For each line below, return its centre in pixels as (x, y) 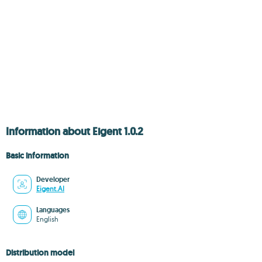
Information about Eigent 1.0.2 (75, 132)
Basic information (37, 156)
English (47, 219)
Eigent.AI (50, 189)
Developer (53, 180)
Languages (53, 210)
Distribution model (40, 253)
